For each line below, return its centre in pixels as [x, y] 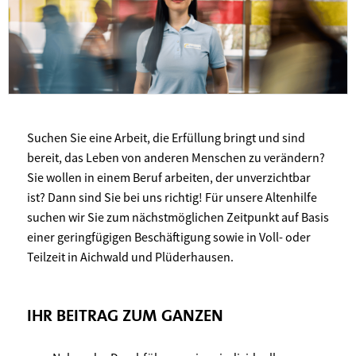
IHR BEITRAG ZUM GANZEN [125, 316]
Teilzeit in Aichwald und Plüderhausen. [130, 257]
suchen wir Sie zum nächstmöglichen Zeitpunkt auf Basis [178, 217]
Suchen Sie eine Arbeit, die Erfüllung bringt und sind [166, 138]
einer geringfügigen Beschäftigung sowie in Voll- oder [169, 237]
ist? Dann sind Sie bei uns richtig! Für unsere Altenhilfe [172, 197]
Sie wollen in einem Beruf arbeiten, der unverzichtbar [169, 178]
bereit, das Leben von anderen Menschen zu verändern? [176, 158]
